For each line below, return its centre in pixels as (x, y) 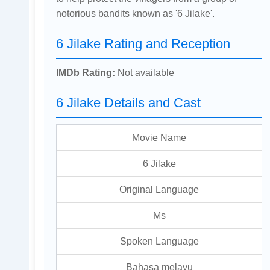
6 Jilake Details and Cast (128, 103)
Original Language (159, 190)
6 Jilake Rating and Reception (143, 44)
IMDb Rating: (85, 73)
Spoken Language (159, 241)
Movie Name (159, 138)
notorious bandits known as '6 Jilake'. (135, 14)
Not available (144, 73)
